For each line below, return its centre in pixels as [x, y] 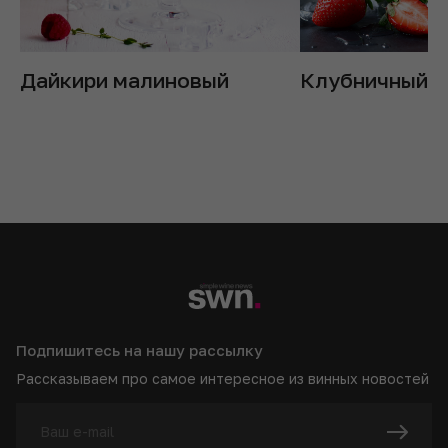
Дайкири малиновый [124, 80]
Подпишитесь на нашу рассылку [139, 350]
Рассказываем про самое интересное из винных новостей [222, 378]
